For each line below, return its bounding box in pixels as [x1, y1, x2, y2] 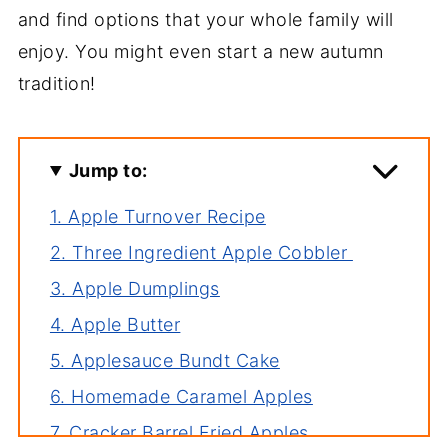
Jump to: [68, 160, 148, 181]
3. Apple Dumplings [49, 278, 220, 299]
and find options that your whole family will [17, 9, 394, 30]
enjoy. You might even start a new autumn [17, 41, 384, 62]
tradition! [17, 73, 96, 94]
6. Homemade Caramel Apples [49, 386, 313, 407]
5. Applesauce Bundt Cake [49, 350, 280, 371]
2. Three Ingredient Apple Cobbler [49, 242, 353, 263]
